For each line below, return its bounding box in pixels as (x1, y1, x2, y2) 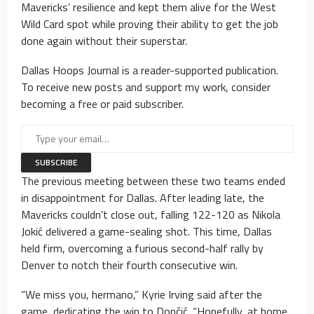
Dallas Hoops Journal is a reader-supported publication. (21, 61, 278, 78)
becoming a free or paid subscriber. (21, 95, 184, 112)
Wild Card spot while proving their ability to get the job (21, 15, 278, 32)
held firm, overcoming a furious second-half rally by (21, 239, 264, 257)
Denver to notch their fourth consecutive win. (21, 256, 238, 273)
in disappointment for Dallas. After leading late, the (21, 189, 264, 206)
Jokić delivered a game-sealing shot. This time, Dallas (21, 222, 272, 240)
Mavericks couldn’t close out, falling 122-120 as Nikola (21, 205, 280, 223)
